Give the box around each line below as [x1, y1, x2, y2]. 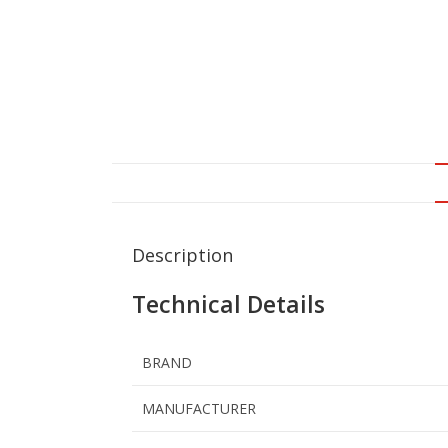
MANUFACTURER [142, 399, 256, 419]
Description [132, 243, 233, 268]
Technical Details [132, 288, 325, 321]
